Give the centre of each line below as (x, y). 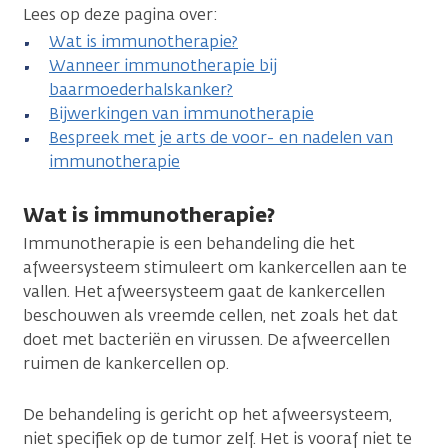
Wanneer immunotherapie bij (163, 65)
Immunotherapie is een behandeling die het (189, 243)
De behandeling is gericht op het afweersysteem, (207, 414)
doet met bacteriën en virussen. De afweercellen (206, 339)
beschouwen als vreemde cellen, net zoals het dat (210, 315)
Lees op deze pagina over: (120, 14)
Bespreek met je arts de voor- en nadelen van (221, 137)
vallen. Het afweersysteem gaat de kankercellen (204, 291)
